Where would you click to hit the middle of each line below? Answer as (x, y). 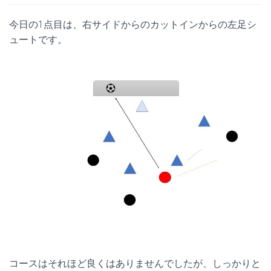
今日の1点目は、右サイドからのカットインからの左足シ (133, 25)
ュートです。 (38, 40)
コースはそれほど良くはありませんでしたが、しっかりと (135, 263)
